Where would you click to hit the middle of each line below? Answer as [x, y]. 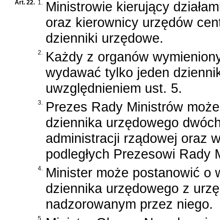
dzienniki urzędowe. [105, 38]
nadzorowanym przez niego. [129, 204]
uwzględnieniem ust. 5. [114, 88]
